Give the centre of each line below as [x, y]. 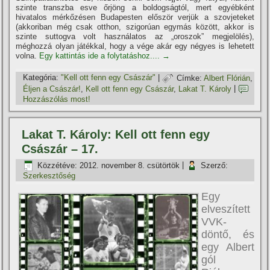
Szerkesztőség [49, 176]
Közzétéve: [58, 165]
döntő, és [228, 235]
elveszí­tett [226, 209]
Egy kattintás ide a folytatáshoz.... [101, 56]
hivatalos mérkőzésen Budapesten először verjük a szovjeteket [135, 17]
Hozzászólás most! [57, 99]
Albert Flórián [227, 78]
